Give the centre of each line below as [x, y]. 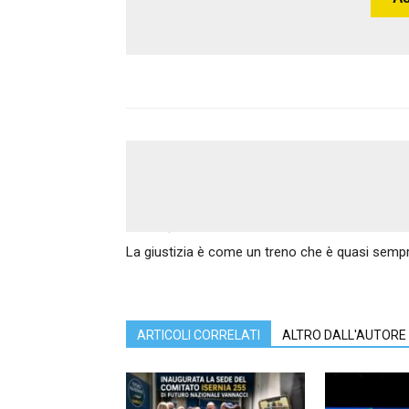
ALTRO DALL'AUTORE [344, 335]
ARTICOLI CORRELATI [199, 335]
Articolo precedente [176, 226]
